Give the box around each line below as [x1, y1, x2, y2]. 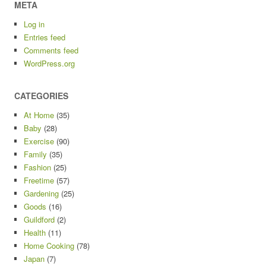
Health [24, 227, 46, 238]
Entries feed [24, 31, 65, 43]
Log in [24, 18, 45, 30]
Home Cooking [24, 240, 74, 251]
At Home [24, 109, 54, 121]
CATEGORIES [14, 90, 68, 102]
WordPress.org [24, 58, 75, 69]
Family [24, 148, 47, 160]
